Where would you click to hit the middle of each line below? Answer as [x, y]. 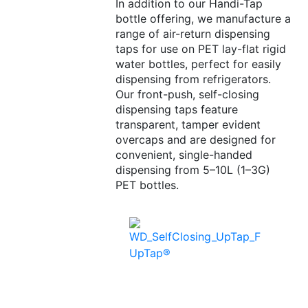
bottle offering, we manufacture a [203, 19]
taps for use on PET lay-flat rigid [200, 49]
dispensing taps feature [176, 110]
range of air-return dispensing [192, 34]
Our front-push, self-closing [187, 95]
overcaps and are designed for [195, 140]
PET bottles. [147, 185]
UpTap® [150, 253]
